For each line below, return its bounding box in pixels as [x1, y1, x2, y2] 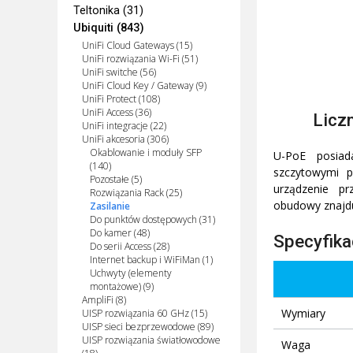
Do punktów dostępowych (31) [89, 213, 215, 227]
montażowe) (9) [89, 280, 154, 294]
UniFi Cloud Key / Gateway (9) [81, 79, 206, 93]
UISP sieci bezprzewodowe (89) [81, 320, 214, 334]
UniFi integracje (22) [81, 119, 166, 133]
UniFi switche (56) [81, 65, 156, 80]
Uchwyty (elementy [89, 266, 172, 281]
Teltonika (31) [73, 4, 144, 17]
